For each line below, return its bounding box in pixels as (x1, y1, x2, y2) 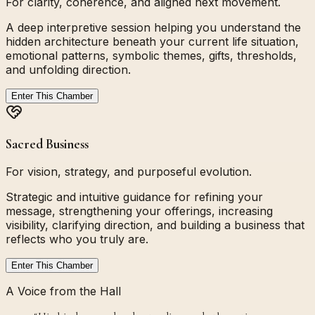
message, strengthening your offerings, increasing (6, 204, 273, 219)
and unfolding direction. (6, 63, 131, 77)
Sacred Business (6, 136, 89, 152)
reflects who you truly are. (6, 232, 148, 247)
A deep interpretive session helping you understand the (6, 20, 301, 35)
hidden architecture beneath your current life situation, (6, 34, 299, 49)
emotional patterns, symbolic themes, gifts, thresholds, (6, 49, 297, 63)
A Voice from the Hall (6, 284, 121, 299)
